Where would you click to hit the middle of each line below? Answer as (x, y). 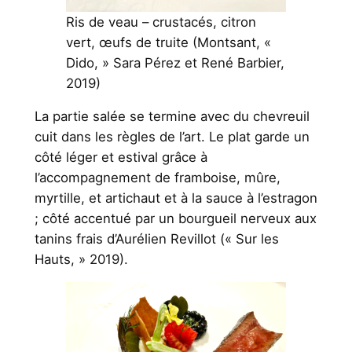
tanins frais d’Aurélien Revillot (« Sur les (156, 239)
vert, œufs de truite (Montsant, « (168, 43)
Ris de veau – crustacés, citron (161, 22)
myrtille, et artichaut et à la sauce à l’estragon (176, 198)
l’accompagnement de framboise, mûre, (157, 178)
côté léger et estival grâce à (121, 158)
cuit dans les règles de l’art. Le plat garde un (172, 137)
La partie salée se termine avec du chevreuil (172, 117)
